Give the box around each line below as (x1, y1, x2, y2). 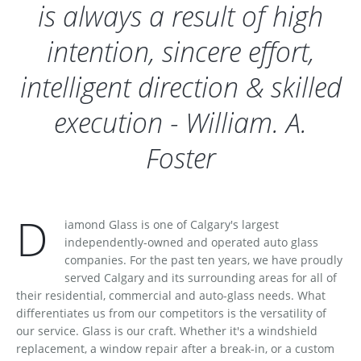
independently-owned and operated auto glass (64, 234, 318, 250)
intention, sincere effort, (47, 33, 314, 70)
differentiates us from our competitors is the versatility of (16, 305, 326, 321)
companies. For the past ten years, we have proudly (64, 252, 342, 268)
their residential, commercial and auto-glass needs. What (16, 288, 326, 303)
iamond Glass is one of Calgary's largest (64, 217, 279, 232)
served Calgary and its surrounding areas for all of (64, 270, 337, 285)
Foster (146, 139, 215, 176)
